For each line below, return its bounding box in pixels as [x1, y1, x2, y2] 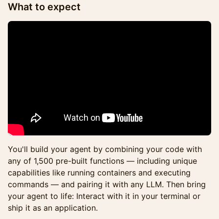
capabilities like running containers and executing [8, 168, 191, 177]
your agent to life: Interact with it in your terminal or [8, 191, 200, 201]
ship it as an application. [8, 203, 98, 213]
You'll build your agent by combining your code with [8, 144, 202, 154]
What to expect [8, 1, 81, 13]
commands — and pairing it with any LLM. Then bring [8, 179, 206, 189]
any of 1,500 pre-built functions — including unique [8, 156, 197, 166]
